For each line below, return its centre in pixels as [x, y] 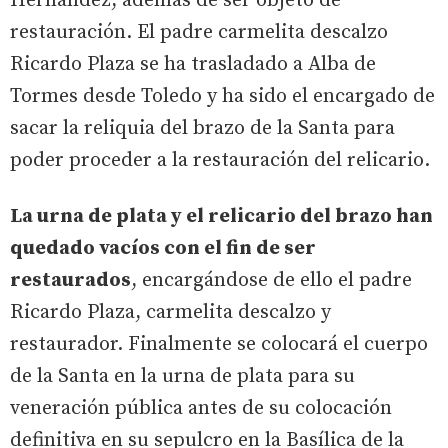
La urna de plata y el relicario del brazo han [221, 216]
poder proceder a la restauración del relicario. [220, 160]
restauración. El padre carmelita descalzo [199, 32]
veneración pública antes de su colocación [201, 408]
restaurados [70, 280]
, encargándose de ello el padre [271, 280]
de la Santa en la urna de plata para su [182, 376]
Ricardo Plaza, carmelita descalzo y [170, 312]
